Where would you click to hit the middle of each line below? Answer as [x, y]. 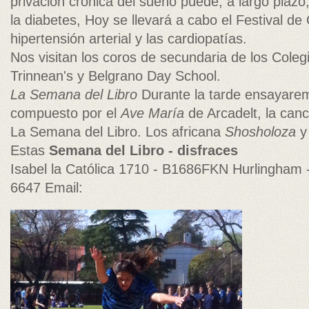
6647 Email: [47, 188]
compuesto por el [66, 113]
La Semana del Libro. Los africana [118, 132]
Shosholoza [260, 132]
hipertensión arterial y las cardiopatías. [129, 39]
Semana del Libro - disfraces [143, 150]
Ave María [152, 113]
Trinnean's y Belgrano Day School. [116, 76]
